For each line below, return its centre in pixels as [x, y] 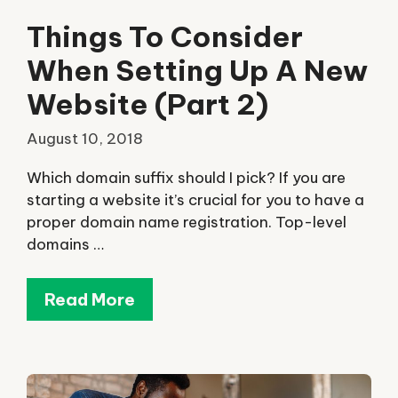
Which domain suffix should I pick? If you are [186, 177]
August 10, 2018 [85, 139]
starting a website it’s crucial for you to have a [195, 199]
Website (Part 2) [147, 103]
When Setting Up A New [197, 70]
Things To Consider [165, 36]
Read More [90, 300]
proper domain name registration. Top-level [187, 222]
